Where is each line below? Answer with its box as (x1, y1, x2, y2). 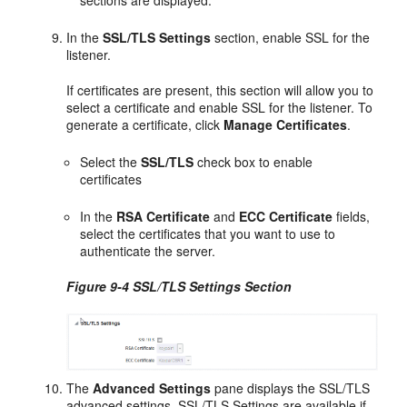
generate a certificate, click (66, 115, 224, 134)
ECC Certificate (239, 207, 333, 226)
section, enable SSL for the (211, 28, 371, 47)
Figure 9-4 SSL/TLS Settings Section (66, 277, 293, 296)
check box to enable (194, 153, 313, 172)
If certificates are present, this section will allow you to (66, 81, 374, 100)
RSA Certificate (116, 207, 211, 226)
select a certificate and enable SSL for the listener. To (66, 98, 373, 117)
